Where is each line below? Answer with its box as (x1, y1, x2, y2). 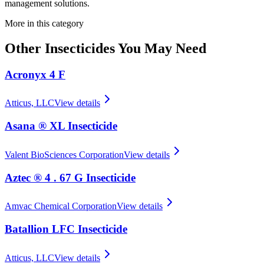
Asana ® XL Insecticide (5, 120, 117, 133)
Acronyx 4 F (5, 68, 65, 81)
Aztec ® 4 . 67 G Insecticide (5, 171, 136, 184)
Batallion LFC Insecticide (5, 223, 127, 235)
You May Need (115, 40, 206, 56)
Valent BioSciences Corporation (5, 149, 124, 160)
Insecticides (45, 40, 115, 56)
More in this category (5, 18, 84, 28)
